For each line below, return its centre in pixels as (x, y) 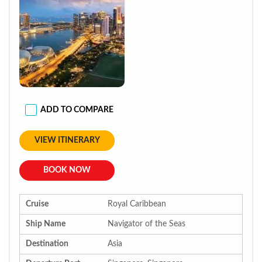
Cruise (37, 204)
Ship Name (46, 224)
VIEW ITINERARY (67, 140)
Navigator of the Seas (146, 224)
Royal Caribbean (137, 204)
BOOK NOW (67, 170)
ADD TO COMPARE (77, 110)
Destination (47, 244)
